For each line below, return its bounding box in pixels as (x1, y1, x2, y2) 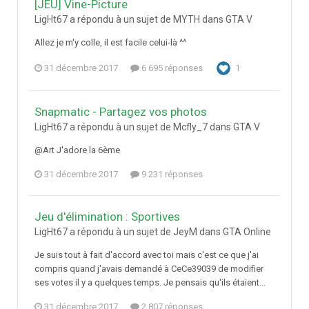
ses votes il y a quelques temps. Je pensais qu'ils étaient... (34, 277, 266, 288)
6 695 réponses (139, 63, 203, 74)
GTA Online (223, 226, 271, 238)
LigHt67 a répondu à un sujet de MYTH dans (34, 14, 226, 26)
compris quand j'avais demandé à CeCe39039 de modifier (34, 263, 263, 275)
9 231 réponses (139, 169, 203, 180)
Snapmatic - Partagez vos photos (34, 105, 207, 119)
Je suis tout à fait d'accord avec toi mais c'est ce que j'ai (34, 250, 259, 261)
